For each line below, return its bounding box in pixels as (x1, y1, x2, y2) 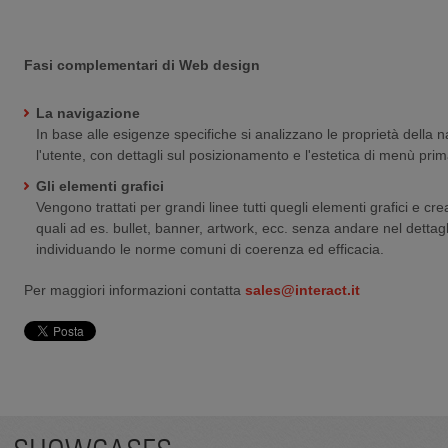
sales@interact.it (245, 281, 360, 298)
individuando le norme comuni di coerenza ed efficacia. (36, 240, 384, 257)
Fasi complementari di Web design (24, 56, 260, 73)
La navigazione (36, 104, 140, 121)
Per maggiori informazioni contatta (24, 281, 245, 298)
